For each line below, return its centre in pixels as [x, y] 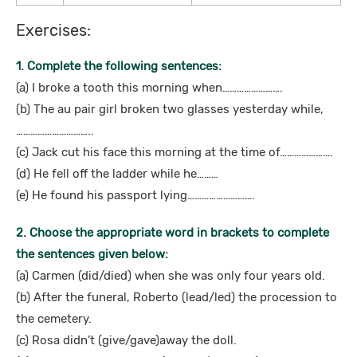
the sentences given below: [92, 254]
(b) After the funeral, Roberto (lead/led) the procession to [177, 297]
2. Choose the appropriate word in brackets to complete [173, 233]
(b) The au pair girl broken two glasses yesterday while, [170, 109]
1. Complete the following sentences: [119, 66]
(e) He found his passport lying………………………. [135, 195]
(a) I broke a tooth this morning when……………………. [149, 88]
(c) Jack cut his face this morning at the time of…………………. [175, 152]
